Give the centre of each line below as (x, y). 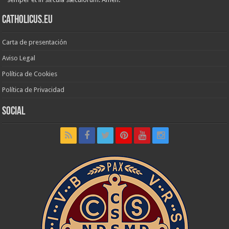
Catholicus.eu (28, 20)
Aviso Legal (19, 58)
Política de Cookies (30, 74)
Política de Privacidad (33, 89)
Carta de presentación (35, 42)
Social (14, 111)
